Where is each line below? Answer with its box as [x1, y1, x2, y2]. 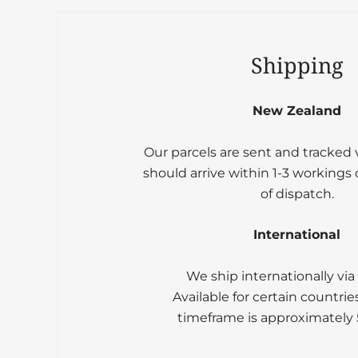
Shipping [250, 50, 344, 81]
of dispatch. [260, 185, 334, 201]
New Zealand [253, 103, 342, 119]
